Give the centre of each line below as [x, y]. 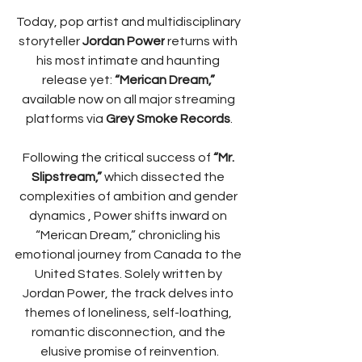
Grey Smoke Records [168, 119]
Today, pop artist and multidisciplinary [129, 22]
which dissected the [166, 177]
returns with [202, 41]
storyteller [51, 41]
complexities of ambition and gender [129, 196]
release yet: [78, 80]
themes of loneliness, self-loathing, [129, 313]
